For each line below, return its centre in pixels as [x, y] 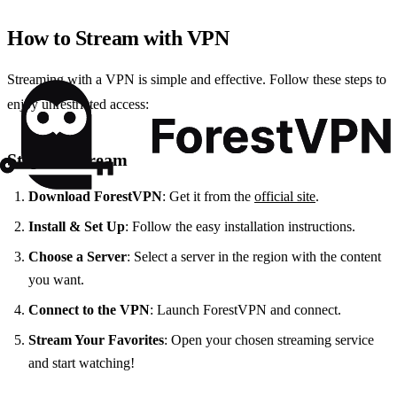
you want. [56, 280]
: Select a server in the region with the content [254, 257]
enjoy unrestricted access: [78, 105]
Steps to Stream [67, 160]
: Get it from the [208, 197]
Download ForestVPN [95, 197]
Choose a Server [78, 257]
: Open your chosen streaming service [269, 340]
